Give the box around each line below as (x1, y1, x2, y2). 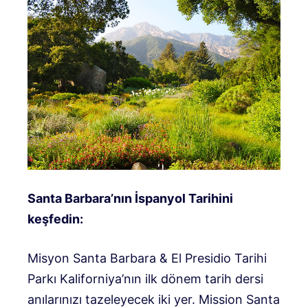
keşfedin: (27, 212, 83, 227)
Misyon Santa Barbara (27, 251, 156, 266)
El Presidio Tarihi (171, 251, 267, 266)
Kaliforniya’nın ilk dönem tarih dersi (56, 272, 263, 287)
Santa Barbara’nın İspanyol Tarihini (27, 191, 233, 206)
